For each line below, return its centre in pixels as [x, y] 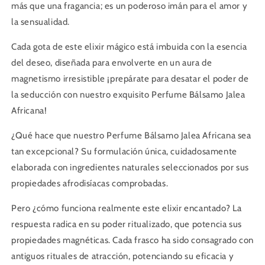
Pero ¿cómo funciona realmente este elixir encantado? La [127, 208]
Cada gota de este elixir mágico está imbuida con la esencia [129, 47]
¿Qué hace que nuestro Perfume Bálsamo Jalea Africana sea [131, 135]
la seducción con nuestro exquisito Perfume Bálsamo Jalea [128, 95]
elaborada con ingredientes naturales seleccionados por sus [130, 167]
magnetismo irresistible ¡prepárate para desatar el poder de [130, 79]
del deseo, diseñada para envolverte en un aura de [112, 63]
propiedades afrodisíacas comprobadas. [90, 183]
